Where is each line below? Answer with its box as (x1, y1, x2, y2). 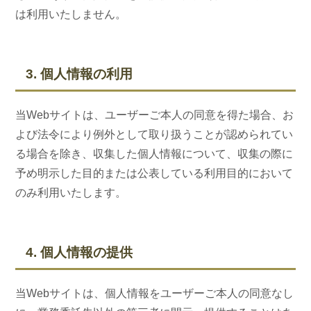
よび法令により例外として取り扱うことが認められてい (15, 128, 294, 140)
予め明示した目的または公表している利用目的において (15, 167, 294, 179)
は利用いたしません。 (15, 8, 127, 20)
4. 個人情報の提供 (26, 245, 133, 260)
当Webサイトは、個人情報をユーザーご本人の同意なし (15, 287, 294, 299)
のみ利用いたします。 (15, 187, 127, 199)
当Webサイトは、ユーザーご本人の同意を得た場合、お (15, 109, 294, 121)
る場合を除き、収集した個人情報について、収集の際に (15, 148, 294, 160)
